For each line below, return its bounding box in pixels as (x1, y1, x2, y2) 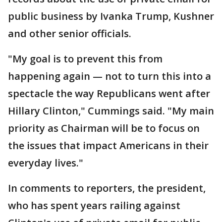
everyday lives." (8, 156, 83, 170)
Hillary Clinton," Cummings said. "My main (8, 104, 214, 118)
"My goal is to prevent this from (8, 52, 163, 66)
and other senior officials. (8, 27, 131, 41)
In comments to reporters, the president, (8, 181, 206, 195)
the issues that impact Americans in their (8, 139, 209, 153)
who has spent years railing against (8, 199, 180, 213)
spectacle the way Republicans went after (8, 87, 210, 101)
